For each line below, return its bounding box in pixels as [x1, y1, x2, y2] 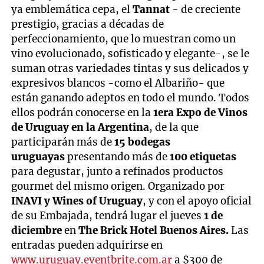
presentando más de [67, 150, 170, 163]
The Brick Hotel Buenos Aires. [78, 223, 232, 237]
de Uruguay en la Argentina [11, 120, 150, 134]
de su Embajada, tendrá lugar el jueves [11, 209, 204, 222]
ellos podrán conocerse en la [11, 105, 154, 119]
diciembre [11, 223, 62, 237]
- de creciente [170, 2, 241, 16]
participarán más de [11, 135, 115, 148]
